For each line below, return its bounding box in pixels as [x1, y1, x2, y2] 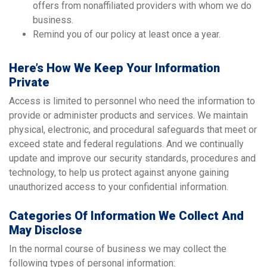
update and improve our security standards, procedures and [9, 152, 256, 164]
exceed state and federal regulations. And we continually [9, 138, 244, 150]
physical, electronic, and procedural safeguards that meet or [9, 123, 257, 135]
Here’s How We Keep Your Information [9, 60, 220, 75]
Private [9, 74, 49, 89]
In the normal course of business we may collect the [9, 243, 226, 254]
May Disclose [9, 222, 82, 237]
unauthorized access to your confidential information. [9, 181, 228, 193]
